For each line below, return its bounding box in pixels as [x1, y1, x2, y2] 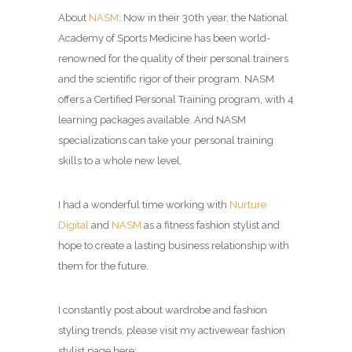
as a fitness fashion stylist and [141, 218, 280, 231]
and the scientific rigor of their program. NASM [58, 72, 274, 85]
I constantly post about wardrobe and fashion [58, 303, 267, 316]
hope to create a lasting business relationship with [58, 239, 289, 251]
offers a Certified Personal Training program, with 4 [58, 93, 294, 105]
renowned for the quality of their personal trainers [58, 52, 288, 64]
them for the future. [58, 259, 148, 272]
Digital [58, 218, 89, 231]
